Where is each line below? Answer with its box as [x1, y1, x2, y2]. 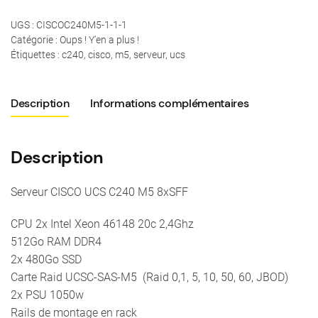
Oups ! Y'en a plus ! [60, 34, 139, 46]
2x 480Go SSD [11, 252, 82, 266]
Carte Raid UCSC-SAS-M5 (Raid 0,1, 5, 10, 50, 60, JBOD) [11, 270, 288, 284]
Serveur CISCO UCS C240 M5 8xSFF [11, 185, 188, 199]
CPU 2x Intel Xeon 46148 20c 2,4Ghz [11, 216, 194, 231]
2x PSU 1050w [11, 287, 84, 302]
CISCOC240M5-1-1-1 [36, 19, 127, 31]
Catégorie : [11, 34, 60, 46]
